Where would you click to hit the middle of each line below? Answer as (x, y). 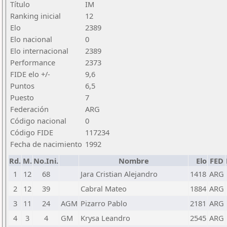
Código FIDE (32, 132)
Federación (29, 109)
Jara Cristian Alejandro (119, 174)
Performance (33, 62)
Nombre (134, 161)
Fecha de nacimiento (46, 144)
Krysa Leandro (105, 218)
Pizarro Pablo (104, 203)
